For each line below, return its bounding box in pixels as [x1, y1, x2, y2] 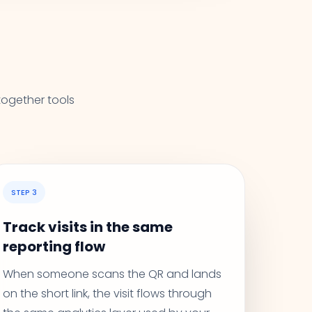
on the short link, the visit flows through [2, 286, 212, 302]
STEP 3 [10, 187, 37, 198]
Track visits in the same [2, 217, 173, 237]
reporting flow [2, 237, 105, 256]
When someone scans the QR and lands [2, 266, 221, 282]
